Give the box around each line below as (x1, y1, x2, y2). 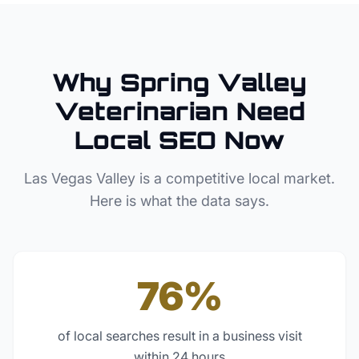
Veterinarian (54, 96, 228, 126)
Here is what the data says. (90, 192, 269, 209)
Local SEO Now (74, 125, 285, 155)
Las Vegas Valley (24, 170, 135, 187)
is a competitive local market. (135, 170, 335, 187)
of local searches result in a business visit (57, 328, 302, 344)
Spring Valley (120, 67, 307, 97)
